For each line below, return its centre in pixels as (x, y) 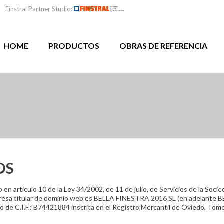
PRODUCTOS (74, 46)
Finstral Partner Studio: (40, 9)
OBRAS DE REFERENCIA (164, 46)
